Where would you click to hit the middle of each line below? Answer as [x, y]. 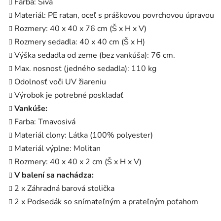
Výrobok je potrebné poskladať [69, 95]
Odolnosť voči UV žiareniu [60, 82]
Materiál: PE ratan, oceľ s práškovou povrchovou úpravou [114, 16]
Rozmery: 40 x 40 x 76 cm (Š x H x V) [80, 29]
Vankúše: [31, 109]
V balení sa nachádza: [54, 175]
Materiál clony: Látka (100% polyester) [84, 135]
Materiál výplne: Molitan [57, 149]
